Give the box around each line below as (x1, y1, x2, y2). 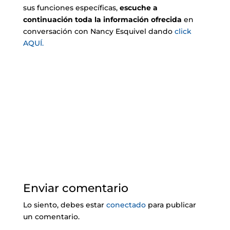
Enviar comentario (23, 181, 128, 195)
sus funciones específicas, (23, 3, 120, 12)
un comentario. (23, 212, 80, 221)
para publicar (145, 200, 196, 209)
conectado (106, 200, 146, 209)
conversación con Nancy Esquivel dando (23, 27, 175, 36)
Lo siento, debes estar (23, 200, 106, 209)
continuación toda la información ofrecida (23, 15, 182, 24)
